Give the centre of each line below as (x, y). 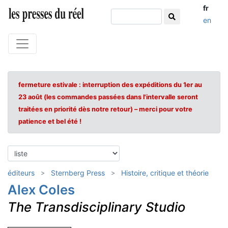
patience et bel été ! (50, 121)
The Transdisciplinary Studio (96, 207)
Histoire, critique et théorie (165, 173)
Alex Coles (41, 190)
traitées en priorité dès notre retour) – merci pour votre (105, 109)
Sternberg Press (78, 173)
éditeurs (21, 173)
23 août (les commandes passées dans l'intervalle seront (108, 97)
